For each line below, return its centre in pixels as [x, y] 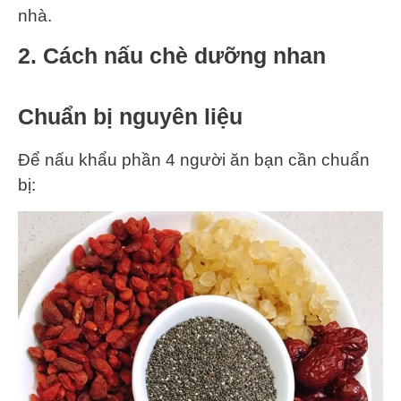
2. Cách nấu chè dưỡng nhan [172, 56]
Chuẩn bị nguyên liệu [130, 116]
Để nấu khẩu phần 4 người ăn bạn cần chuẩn [194, 159]
